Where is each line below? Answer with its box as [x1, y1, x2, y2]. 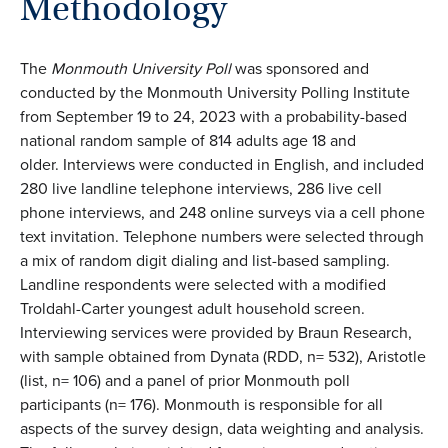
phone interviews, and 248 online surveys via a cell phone [20, 200, 425, 224]
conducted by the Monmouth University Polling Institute [20, 80, 410, 104]
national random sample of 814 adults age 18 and [20, 128, 356, 152]
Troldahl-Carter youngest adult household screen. [20, 296, 365, 320]
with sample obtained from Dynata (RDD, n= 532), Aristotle [20, 344, 426, 368]
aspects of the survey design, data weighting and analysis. [20, 416, 424, 440]
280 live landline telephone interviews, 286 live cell [20, 176, 382, 200]
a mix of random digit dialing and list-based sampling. [20, 248, 390, 272]
